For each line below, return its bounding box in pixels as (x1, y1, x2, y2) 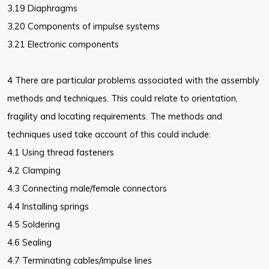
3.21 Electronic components (7, 38, 119, 50)
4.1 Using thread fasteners (7, 147, 114, 159)
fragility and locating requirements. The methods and (7, 110, 222, 122)
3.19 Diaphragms (7, 2, 77, 14)
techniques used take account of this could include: (7, 128, 211, 141)
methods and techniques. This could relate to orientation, (7, 92, 238, 104)
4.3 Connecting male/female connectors (7, 183, 167, 195)
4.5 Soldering (7, 219, 60, 231)
